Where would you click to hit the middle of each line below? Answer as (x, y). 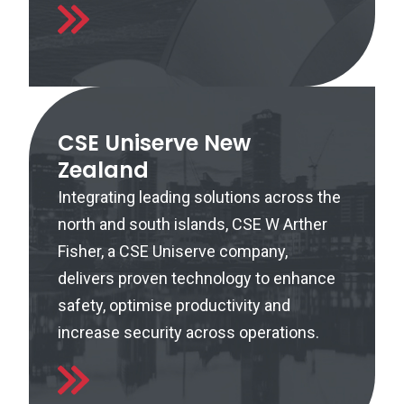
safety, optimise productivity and (174, 305)
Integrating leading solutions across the (199, 197)
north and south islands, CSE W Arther (193, 224)
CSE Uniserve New (154, 143)
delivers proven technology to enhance (197, 278)
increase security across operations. (188, 332)
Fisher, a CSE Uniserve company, (173, 251)
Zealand (103, 170)
